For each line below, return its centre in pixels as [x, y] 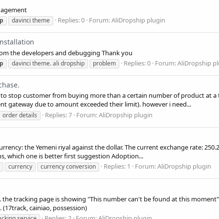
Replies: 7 [58, 115]
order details [20, 115]
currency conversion [68, 167]
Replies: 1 [117, 166]
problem [104, 63]
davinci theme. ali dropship [48, 63]
